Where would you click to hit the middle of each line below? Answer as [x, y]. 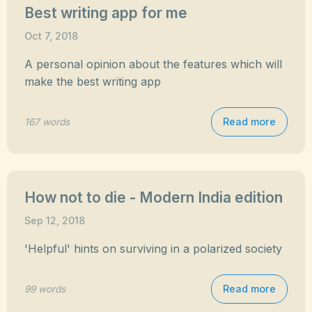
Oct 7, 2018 [51, 36]
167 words [47, 122]
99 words [45, 289]
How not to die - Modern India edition [154, 197]
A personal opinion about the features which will [153, 64]
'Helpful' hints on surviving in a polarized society [153, 249]
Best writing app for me [106, 13]
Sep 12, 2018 [55, 220]
